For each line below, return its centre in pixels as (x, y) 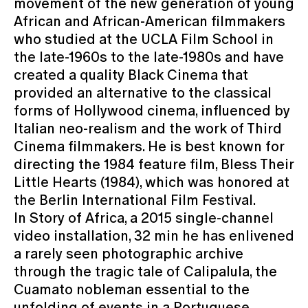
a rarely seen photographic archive (129, 253)
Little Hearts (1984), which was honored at (152, 182)
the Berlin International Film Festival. (134, 200)
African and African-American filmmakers (150, 21)
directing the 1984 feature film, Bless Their (154, 164)
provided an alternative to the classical (143, 92)
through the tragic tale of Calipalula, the (145, 271)
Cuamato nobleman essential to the (132, 289)
